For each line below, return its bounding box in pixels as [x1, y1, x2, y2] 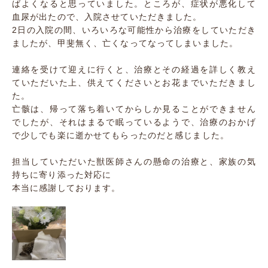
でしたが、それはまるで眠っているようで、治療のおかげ [12, 117, 256, 127]
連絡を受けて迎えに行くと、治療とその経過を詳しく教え [12, 65, 256, 74]
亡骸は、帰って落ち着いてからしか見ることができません [12, 104, 256, 114]
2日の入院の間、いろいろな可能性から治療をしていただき [12, 25, 256, 35]
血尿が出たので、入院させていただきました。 [12, 12, 202, 22]
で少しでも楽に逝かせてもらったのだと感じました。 [12, 130, 229, 140]
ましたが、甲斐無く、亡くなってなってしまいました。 [12, 38, 238, 48]
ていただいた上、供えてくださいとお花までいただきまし [12, 78, 256, 87]
